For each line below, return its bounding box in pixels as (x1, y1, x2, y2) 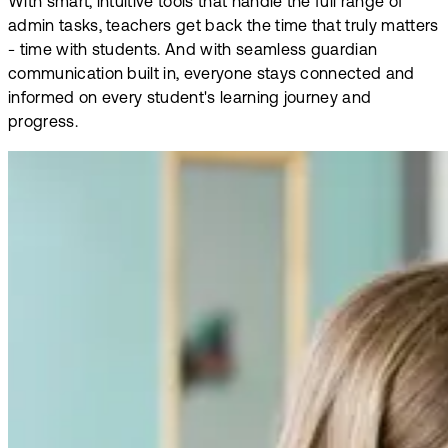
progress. (8, 114, 78, 131)
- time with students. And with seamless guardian (8, 42, 378, 59)
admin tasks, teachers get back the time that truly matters (8, 18, 439, 35)
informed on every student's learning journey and (8, 90, 372, 107)
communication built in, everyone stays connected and (8, 66, 415, 83)
